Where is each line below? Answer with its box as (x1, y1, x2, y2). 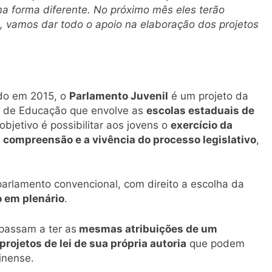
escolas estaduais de (146, 104, 254, 117)
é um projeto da (168, 89, 248, 102)
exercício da (171, 118, 233, 131)
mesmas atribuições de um (76, 222, 217, 235)
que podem (186, 237, 245, 250)
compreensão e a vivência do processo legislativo (3, 133, 256, 146)
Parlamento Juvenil (69, 89, 168, 102)
